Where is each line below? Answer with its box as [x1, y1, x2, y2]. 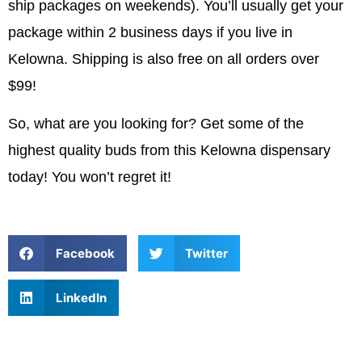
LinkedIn [55, 289, 107, 305]
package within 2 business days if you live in [8, 23, 293, 40]
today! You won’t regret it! [8, 168, 171, 185]
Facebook [55, 245, 115, 261]
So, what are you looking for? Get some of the [8, 115, 304, 132]
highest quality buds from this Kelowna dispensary [8, 141, 330, 158]
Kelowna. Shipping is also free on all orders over [8, 50, 319, 67]
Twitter [185, 245, 228, 261]
